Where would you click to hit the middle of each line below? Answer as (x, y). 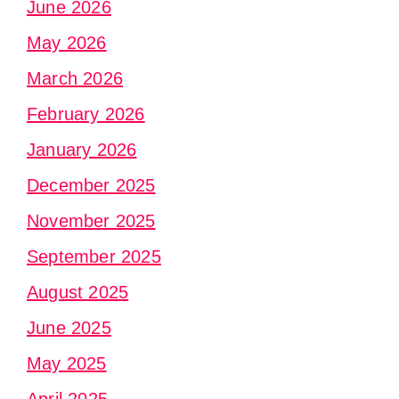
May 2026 (67, 43)
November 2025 (91, 221)
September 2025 (94, 257)
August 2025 (78, 293)
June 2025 (69, 328)
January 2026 (82, 150)
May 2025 (67, 364)
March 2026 (75, 79)
